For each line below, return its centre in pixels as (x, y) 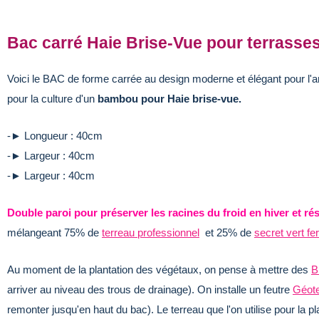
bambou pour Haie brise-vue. (169, 98)
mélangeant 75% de (54, 232)
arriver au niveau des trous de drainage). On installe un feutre (150, 289)
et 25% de (227, 232)
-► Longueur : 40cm (55, 135)
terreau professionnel (151, 232)
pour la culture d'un (52, 98)
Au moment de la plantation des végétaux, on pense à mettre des (159, 269)
